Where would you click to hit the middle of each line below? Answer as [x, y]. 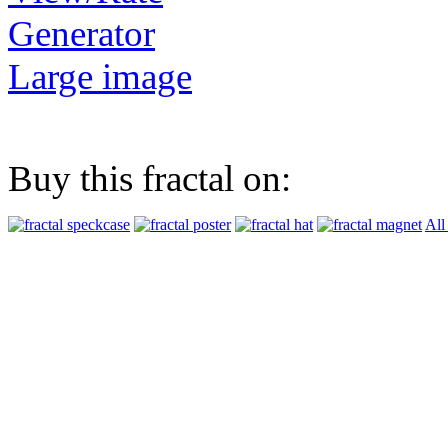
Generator [81, 33]
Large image [100, 76]
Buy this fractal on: [149, 178]
